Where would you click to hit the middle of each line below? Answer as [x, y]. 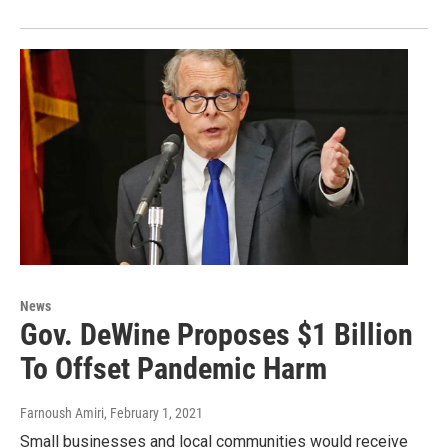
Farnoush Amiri [62, 413]
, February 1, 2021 [153, 413]
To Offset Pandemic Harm [173, 369]
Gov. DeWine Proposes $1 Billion [216, 335]
